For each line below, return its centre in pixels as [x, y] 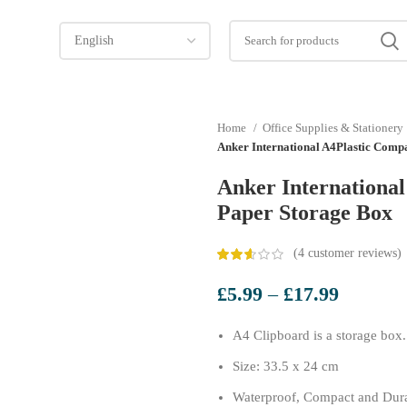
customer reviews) [353, 253]
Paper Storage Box [305, 213]
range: [363, 317]
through [369, 364]
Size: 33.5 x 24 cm [286, 366]
